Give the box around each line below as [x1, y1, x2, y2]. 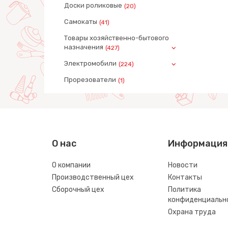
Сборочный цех [52, 185, 104, 194]
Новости [167, 161, 197, 170]
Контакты [167, 173, 202, 182]
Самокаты [64, 18, 97, 26]
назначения [64, 43, 103, 51]
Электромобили [64, 60, 117, 68]
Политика [167, 185, 201, 194]
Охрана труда [167, 208, 216, 217]
